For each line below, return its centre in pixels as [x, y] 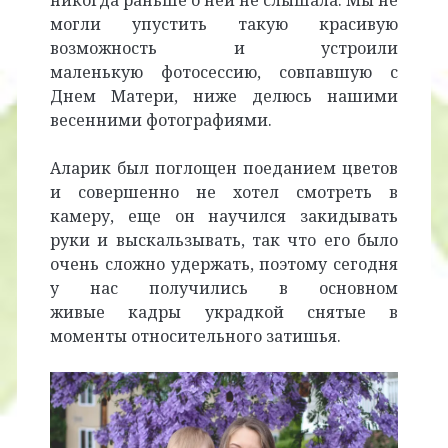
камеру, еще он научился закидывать [224, 216]
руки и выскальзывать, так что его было [224, 240]
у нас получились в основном [224, 288]
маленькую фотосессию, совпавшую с [224, 72]
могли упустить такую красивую [224, 24]
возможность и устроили [224, 48]
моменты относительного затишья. [195, 336]
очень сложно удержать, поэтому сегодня [224, 264]
